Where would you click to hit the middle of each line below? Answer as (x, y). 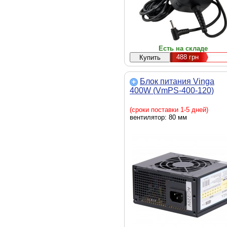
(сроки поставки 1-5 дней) (169, 110)
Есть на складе (183, 48)
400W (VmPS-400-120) (172, 90)
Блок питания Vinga (177, 81)
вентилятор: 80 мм (158, 117)
